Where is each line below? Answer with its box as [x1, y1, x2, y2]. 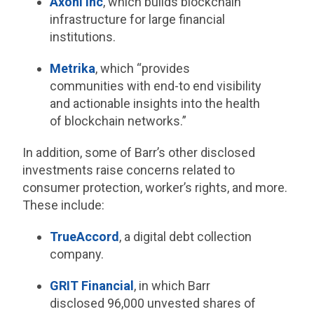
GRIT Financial [49, 278, 134, 294]
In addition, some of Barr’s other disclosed [22, 145, 256, 161]
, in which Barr [133, 278, 210, 294]
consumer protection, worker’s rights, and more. [22, 180, 288, 196]
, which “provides [95, 61, 190, 76]
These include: [22, 198, 105, 213]
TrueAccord [49, 229, 119, 245]
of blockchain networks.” [49, 114, 186, 129]
